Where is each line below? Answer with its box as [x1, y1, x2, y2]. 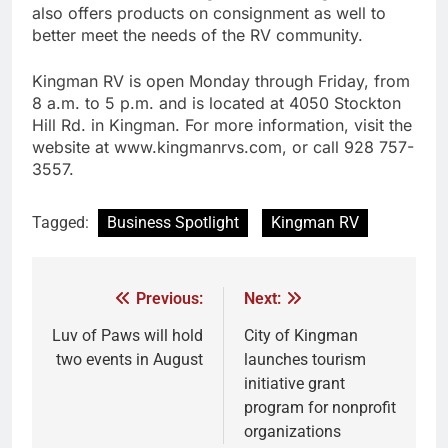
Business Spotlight [107, 212, 239, 232]
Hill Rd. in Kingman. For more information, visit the [32, 114, 412, 135]
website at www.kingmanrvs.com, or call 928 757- [32, 136, 414, 157]
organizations [244, 421, 345, 441]
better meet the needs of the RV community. [32, 24, 363, 45]
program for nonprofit [244, 397, 396, 417]
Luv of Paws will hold [52, 325, 203, 345]
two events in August [56, 349, 203, 369]
